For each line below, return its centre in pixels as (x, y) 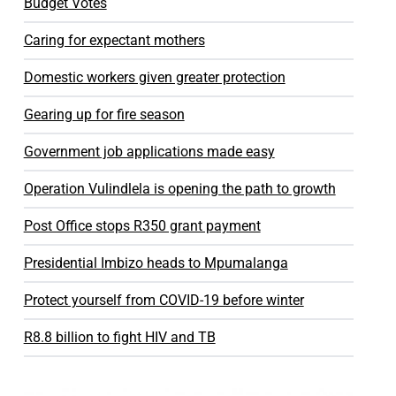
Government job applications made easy (149, 152)
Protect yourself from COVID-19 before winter (164, 300)
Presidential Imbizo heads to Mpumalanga (156, 263)
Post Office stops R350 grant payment (142, 226)
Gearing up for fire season (104, 114)
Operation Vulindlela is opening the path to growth (179, 189)
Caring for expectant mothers (114, 40)
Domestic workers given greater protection (154, 77)
